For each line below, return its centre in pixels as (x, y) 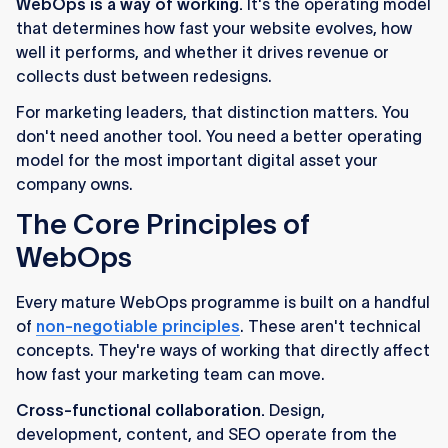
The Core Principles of (163, 224)
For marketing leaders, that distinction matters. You (212, 112)
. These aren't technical (330, 326)
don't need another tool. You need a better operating (219, 136)
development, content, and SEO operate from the (206, 434)
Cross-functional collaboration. (140, 410)
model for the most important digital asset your (197, 160)
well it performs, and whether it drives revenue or (202, 52)
